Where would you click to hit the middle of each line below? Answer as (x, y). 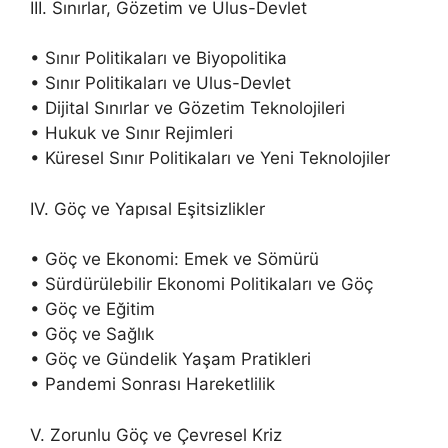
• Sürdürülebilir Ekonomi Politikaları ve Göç (201, 284)
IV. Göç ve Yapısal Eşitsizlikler (147, 208)
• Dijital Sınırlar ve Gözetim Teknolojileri (187, 108)
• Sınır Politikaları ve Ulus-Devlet (160, 83)
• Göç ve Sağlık (92, 334)
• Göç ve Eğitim (92, 309)
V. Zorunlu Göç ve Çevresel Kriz (156, 434)
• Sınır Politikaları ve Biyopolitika (158, 58)
